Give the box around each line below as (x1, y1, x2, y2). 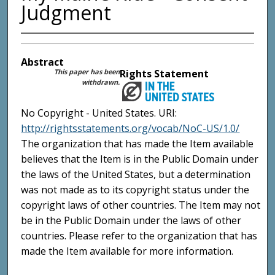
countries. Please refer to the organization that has (21, 228, 258, 242)
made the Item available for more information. (21, 244, 234, 258)
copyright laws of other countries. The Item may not (21, 198, 261, 212)
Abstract (20, 55, 64, 69)
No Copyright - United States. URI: (21, 106, 177, 120)
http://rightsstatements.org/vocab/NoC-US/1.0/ (21, 121, 240, 135)
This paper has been (54, 67, 120, 77)
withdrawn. (82, 77, 120, 87)
